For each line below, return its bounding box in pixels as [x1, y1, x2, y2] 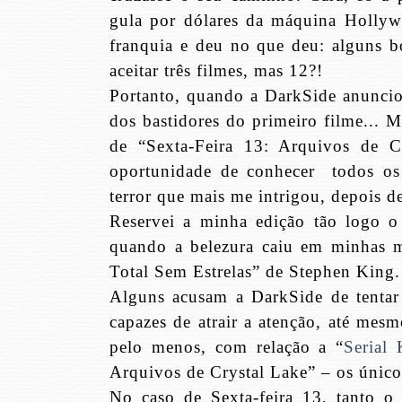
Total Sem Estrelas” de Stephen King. [109, 262, 400, 282]
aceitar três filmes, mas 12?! [109, 61, 323, 81]
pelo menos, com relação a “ [109, 337, 345, 357]
